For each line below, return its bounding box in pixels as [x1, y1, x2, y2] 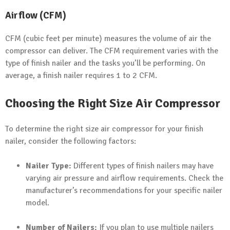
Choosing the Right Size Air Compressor [5, 95, 220, 111]
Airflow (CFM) [5, 9, 66, 22]
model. [26, 197, 49, 208]
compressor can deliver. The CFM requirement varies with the [5, 46, 218, 56]
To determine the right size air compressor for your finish [5, 123, 203, 134]
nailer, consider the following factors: [5, 136, 136, 146]
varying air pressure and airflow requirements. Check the [26, 172, 223, 183]
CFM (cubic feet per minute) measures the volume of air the [5, 33, 211, 44]
